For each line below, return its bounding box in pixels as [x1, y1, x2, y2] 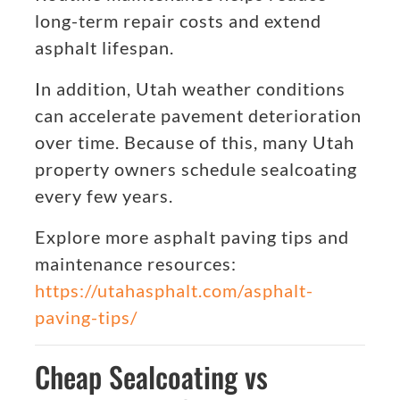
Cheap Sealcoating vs [35, 355, 268, 398]
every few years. [35, 185, 173, 207]
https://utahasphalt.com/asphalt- [35, 279, 313, 302]
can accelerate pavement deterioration [35, 104, 362, 127]
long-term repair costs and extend [35, 10, 321, 32]
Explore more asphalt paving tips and [35, 226, 349, 248]
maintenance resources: [35, 253, 237, 275]
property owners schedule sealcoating [35, 158, 357, 180]
